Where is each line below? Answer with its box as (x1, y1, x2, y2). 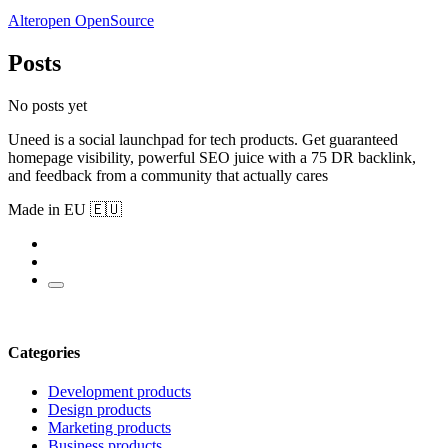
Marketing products (48, 419, 171, 437)
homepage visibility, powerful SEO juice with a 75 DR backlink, (8, 148, 416, 166)
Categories (8, 344, 80, 362)
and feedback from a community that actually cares (8, 166, 328, 184)
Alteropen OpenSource (8, 12, 154, 30)
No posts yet (8, 96, 87, 114)
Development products (48, 383, 191, 401)
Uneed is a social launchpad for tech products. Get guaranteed (8, 130, 398, 148)
